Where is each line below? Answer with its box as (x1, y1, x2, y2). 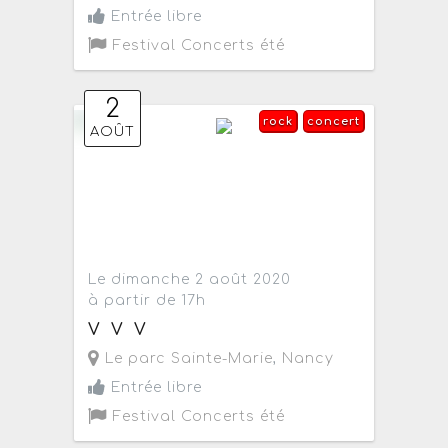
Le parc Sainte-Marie (100, 350, 274, 366)
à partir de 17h (88, 293, 207, 309)
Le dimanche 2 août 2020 (88, 272, 292, 288)
